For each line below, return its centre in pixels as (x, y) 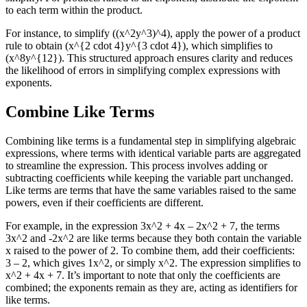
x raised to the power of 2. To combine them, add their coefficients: (150, 250)
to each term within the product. (74, 10)
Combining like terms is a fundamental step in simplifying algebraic (151, 140)
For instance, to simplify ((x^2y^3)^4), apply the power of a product (153, 33)
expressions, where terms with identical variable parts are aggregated (153, 153)
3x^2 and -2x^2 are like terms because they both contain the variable (153, 238)
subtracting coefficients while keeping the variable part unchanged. (149, 177)
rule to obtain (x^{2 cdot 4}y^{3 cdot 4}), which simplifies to (139, 45)
